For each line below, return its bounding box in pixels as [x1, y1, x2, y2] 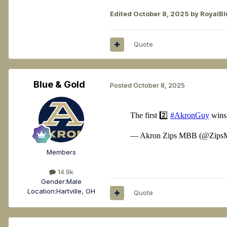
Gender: [41, 177, 66, 186]
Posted [110, 81, 133, 89]
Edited [110, 10, 133, 18]
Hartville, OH [56, 187, 95, 196]
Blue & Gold [33, 79, 85, 90]
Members [47, 148, 76, 157]
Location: [27, 187, 56, 196]
